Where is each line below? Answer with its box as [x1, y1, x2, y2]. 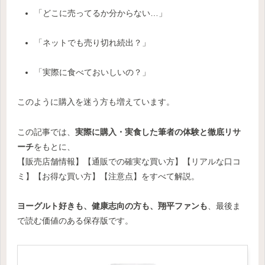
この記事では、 [17, 127, 75, 137]
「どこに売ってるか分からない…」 [34, 8, 167, 18]
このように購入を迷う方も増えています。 [17, 97, 174, 107]
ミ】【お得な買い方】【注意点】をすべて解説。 [17, 171, 199, 181]
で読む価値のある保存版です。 [17, 215, 133, 225]
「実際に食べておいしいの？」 [34, 67, 150, 77]
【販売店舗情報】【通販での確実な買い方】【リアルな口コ [17, 156, 241, 166]
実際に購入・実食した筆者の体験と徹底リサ [75, 127, 241, 137]
